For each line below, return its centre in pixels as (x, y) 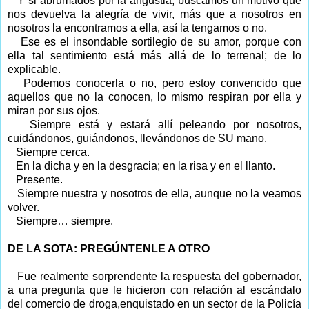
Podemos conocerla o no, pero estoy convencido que (163, 83)
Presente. (39, 179)
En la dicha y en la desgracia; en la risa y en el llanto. (146, 166)
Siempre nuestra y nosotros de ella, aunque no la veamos (159, 193)
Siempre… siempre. (64, 221)
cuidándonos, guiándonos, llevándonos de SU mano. (137, 138)
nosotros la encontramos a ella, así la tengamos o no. (137, 28)
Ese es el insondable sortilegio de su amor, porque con (161, 41)
